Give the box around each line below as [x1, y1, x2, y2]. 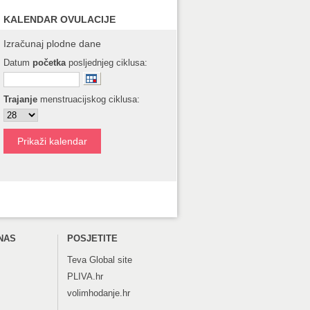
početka [33, 57, 66, 68]
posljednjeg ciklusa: [66, 57, 147, 68]
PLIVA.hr [67, 271, 103, 282]
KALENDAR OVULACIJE [3, 13, 116, 25]
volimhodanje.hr [67, 287, 130, 298]
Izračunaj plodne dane [3, 37, 101, 49]
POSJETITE [67, 232, 118, 244]
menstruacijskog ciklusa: [37, 93, 140, 104]
